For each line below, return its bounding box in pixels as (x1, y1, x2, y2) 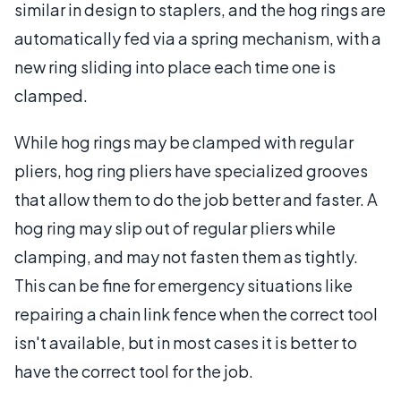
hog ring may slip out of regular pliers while (14, 217, 336, 238)
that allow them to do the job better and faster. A (14, 188, 378, 209)
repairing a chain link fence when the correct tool (14, 303, 378, 324)
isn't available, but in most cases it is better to (14, 331, 357, 353)
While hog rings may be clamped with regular (14, 131, 354, 152)
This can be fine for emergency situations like (14, 274, 353, 295)
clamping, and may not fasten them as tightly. (14, 245, 358, 267)
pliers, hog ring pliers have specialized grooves (14, 159, 368, 181)
